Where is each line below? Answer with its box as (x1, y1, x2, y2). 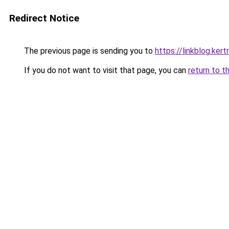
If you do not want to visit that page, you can (22, 65, 188, 75)
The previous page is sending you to (22, 46, 155, 56)
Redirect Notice (9, 12, 79, 24)
